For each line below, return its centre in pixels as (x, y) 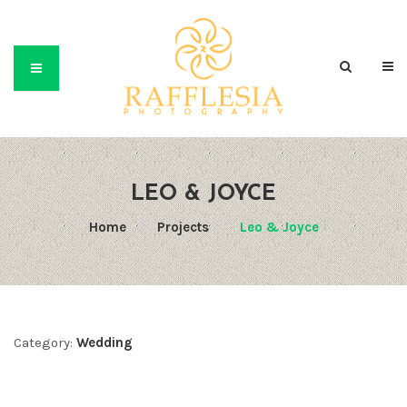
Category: (43, 342)
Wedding (104, 342)
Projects (183, 227)
